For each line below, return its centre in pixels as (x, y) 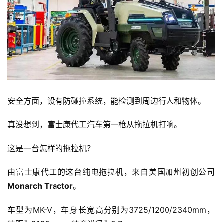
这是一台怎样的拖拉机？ (51, 148)
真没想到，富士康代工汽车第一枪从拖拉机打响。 (95, 124)
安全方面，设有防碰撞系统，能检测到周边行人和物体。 (107, 100)
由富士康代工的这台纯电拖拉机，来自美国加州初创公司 (111, 172)
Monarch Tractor (40, 186)
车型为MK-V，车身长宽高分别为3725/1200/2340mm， (111, 209)
